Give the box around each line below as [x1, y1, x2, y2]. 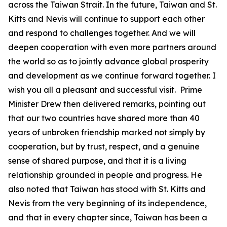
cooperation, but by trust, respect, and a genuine [8, 141, 200, 152]
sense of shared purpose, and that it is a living [8, 156, 186, 166]
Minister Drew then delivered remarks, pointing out [8, 99, 206, 109]
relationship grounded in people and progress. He [8, 170, 202, 180]
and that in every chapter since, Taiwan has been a [8, 212, 207, 222]
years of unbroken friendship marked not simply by [8, 127, 205, 137]
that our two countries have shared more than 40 [8, 113, 200, 123]
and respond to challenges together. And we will [8, 28, 196, 38]
